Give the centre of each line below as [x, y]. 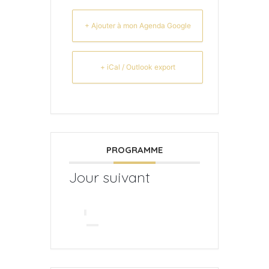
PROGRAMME [134, 150]
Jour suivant [110, 177]
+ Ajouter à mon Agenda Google [138, 25]
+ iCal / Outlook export [138, 67]
